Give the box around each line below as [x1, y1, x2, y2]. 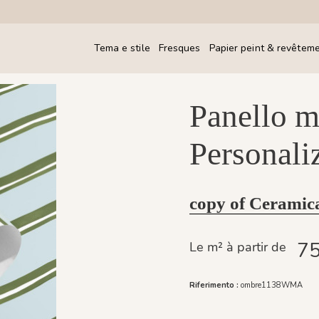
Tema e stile [93, 41, 150, 56]
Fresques [158, 41, 201, 56]
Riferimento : [189, 279, 239, 291]
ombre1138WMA [241, 279, 303, 291]
